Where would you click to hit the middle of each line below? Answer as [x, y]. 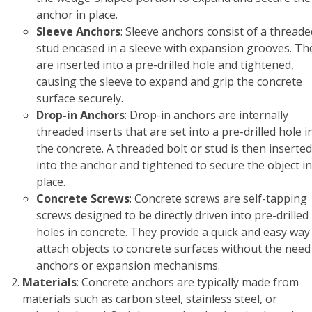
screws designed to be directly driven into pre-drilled [172, 215]
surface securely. [80, 98]
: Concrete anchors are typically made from [188, 282]
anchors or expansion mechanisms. [128, 265]
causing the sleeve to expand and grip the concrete [169, 81]
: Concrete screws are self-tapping [218, 198]
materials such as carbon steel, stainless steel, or [150, 299]
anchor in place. [77, 15]
